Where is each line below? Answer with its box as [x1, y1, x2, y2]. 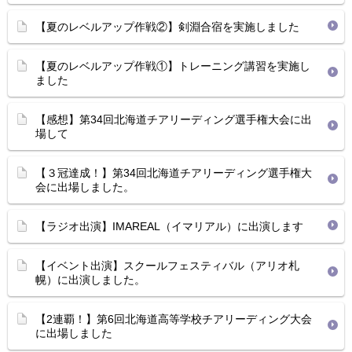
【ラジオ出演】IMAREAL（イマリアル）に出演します [35, 220, 303, 233]
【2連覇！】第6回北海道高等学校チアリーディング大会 [35, 313, 312, 325]
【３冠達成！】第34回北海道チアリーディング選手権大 [35, 167, 312, 179]
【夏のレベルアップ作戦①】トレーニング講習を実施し [35, 60, 310, 72]
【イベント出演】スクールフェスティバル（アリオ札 [35, 259, 299, 272]
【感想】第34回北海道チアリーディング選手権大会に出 [35, 113, 312, 126]
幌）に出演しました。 [35, 273, 145, 286]
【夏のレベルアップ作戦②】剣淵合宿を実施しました [35, 20, 299, 33]
